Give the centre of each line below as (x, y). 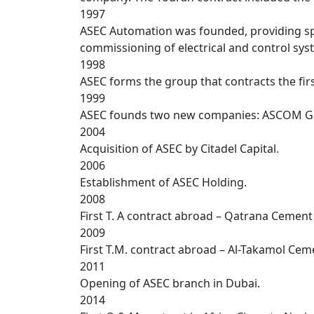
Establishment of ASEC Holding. (163, 182)
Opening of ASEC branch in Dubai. (170, 283)
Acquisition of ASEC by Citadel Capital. (179, 149)
